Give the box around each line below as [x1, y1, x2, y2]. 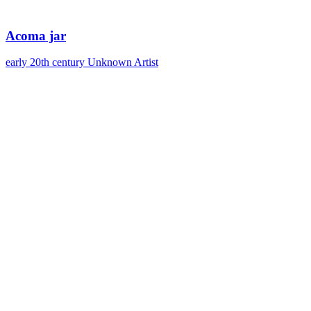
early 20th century [6, 56, 85, 69]
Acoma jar [6, 28, 66, 43]
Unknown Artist [87, 56, 158, 69]
